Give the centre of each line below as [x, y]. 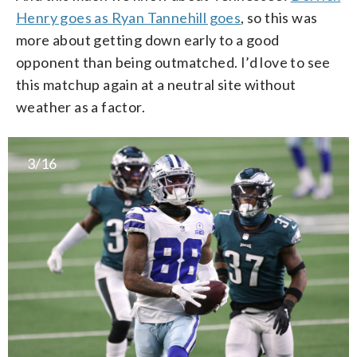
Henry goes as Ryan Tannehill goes [129, 18]
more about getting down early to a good [148, 40]
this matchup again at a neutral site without [156, 85]
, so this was [279, 18]
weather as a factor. [80, 107]
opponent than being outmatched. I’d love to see [173, 63]
